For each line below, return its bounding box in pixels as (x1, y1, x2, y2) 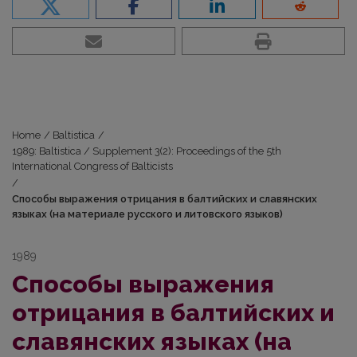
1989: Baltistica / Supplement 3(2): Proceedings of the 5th (12, 145, 281, 158)
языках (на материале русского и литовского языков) (12, 208, 283, 221)
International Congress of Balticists (12, 160, 173, 173)
